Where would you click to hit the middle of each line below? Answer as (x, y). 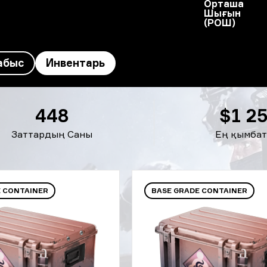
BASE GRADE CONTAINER (200, 190)
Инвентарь (75, 63)
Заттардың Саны (52, 134)
